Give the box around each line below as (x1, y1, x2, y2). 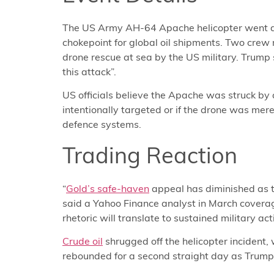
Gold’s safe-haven (66, 182, 149, 194)
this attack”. (62, 65, 116, 78)
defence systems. (62, 118, 141, 131)
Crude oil (62, 235, 103, 248)
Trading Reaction (62, 141, 237, 169)
